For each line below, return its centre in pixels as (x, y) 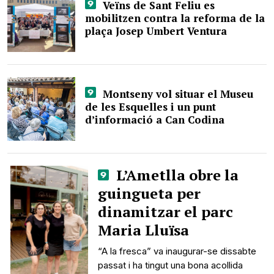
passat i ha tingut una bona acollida (171, 265)
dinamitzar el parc (166, 212)
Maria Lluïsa (144, 230)
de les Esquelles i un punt (151, 107)
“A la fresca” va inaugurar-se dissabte (177, 251)
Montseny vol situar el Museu (176, 94)
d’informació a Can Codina (155, 120)
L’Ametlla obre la (176, 175)
